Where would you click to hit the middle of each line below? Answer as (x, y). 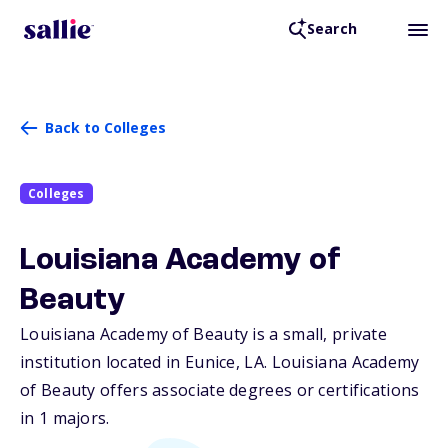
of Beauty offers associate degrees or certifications (220, 390)
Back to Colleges (105, 127)
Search (331, 29)
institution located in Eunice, (132, 362)
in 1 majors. (65, 418)
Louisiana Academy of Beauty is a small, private (204, 334)
